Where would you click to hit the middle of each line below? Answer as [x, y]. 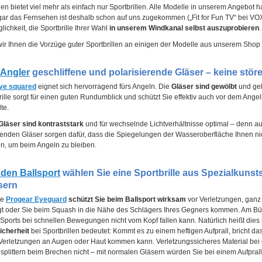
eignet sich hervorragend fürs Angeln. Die [104, 87]
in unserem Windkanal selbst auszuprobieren [184, 28]
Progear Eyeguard [36, 199]
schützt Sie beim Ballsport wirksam [126, 199]
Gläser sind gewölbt [204, 87]
